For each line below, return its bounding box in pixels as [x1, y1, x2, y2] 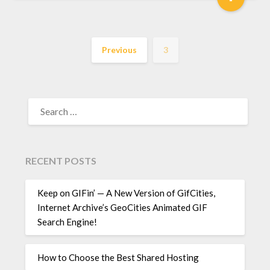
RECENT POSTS [25, 155, 97, 167]
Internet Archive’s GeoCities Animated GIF [37, 201, 208, 213]
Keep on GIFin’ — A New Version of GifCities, [37, 187, 216, 198]
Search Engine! [37, 216, 98, 227]
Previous [102, 45, 137, 55]
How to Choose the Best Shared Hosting [37, 251, 199, 263]
